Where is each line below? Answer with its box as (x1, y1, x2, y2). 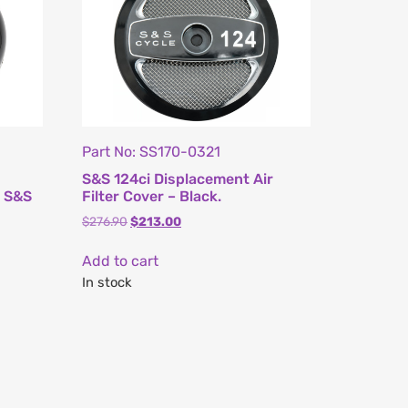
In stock (82, 274, 133, 291)
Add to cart (82, 252, 159, 270)
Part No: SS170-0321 (82, 142, 221, 160)
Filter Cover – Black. (82, 187, 222, 205)
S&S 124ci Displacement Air (82, 169, 274, 188)
